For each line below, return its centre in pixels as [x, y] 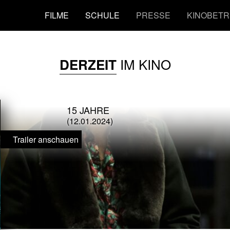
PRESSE [154, 15]
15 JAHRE [88, 110]
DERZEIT [88, 64]
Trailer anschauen [45, 140]
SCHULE [103, 15]
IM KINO [143, 64]
